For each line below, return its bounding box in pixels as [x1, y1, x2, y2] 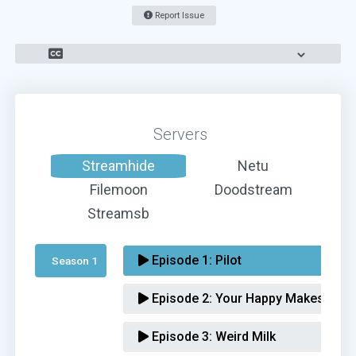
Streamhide [82, 157, 156, 174]
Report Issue [153, 10, 204, 21]
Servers [149, 125, 207, 144]
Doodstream [214, 181, 292, 198]
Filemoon [89, 181, 148, 198]
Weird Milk [212, 329, 277, 344]
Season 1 [52, 254, 101, 267]
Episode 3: [149, 329, 213, 344]
